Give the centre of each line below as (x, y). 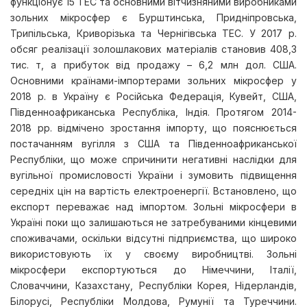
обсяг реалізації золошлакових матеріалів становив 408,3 (153, 49)
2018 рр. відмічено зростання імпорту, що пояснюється (153, 128)
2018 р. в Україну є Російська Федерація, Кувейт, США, (153, 96)
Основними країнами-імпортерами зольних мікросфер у (153, 81)
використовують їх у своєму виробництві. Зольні (153, 254)
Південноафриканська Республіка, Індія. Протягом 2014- (153, 112)
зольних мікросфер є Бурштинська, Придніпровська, (153, 17)
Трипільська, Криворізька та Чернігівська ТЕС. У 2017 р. (153, 33)
